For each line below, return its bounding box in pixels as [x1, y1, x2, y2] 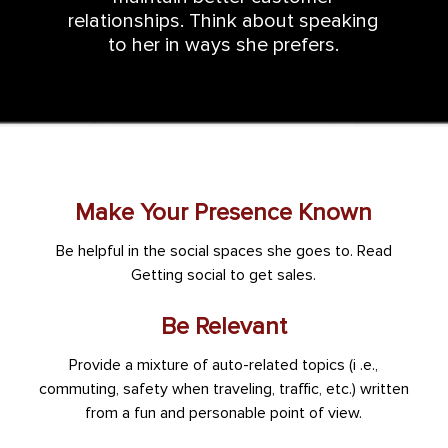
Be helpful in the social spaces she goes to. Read [55, 241, 392, 262]
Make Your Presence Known [75, 198, 373, 228]
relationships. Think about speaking [68, 9, 380, 34]
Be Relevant [160, 312, 287, 342]
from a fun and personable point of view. [85, 403, 363, 424]
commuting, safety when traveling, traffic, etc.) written [38, 379, 409, 400]
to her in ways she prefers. [108, 33, 340, 58]
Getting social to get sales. [131, 265, 317, 286]
